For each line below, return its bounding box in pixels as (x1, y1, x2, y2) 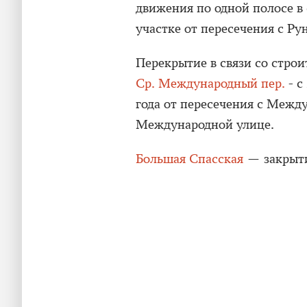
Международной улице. (136, 116, 274, 132)
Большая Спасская (136, 151, 243, 167)
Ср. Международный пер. (136, 75, 285, 91)
